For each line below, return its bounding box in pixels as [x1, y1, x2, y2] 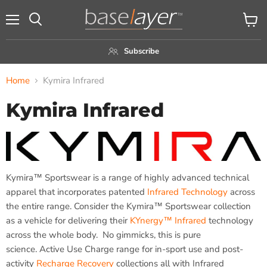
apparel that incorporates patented [6, 186, 147, 198]
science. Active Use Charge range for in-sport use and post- [6, 243, 243, 256]
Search [35, 26, 62, 36]
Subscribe [123, 45, 159, 57]
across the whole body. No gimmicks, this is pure [6, 229, 201, 241]
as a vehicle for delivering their [6, 215, 130, 227]
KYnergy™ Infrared [130, 215, 206, 227]
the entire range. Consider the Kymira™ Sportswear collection [6, 200, 251, 213]
